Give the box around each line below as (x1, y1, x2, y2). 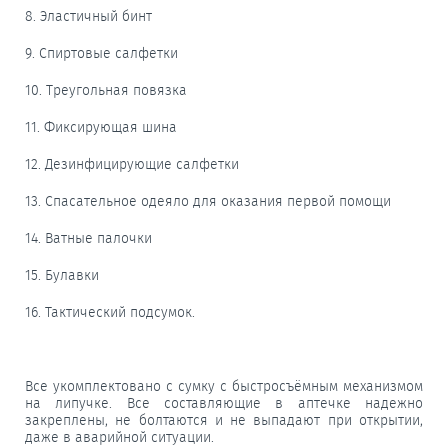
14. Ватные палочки (25, 229, 152, 247)
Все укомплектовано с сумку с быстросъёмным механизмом (25, 377, 423, 395)
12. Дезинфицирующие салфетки (25, 155, 239, 173)
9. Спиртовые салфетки (25, 44, 178, 62)
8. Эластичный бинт (25, 7, 152, 25)
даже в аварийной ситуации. (25, 428, 214, 446)
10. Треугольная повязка (25, 81, 187, 99)
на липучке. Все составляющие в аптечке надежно (25, 394, 423, 412)
